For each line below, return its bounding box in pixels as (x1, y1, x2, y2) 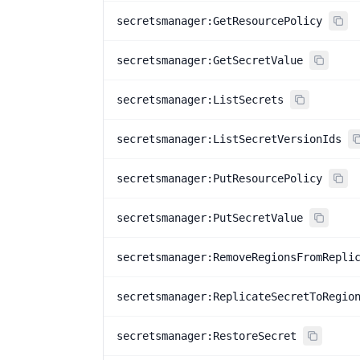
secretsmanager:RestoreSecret (117, 329, 297, 342)
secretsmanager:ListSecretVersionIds (117, 133, 342, 145)
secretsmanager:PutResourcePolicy (117, 172, 322, 185)
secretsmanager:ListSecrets (117, 93, 284, 106)
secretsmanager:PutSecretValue (117, 211, 303, 224)
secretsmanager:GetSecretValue (117, 54, 303, 67)
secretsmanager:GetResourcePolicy (117, 14, 322, 27)
